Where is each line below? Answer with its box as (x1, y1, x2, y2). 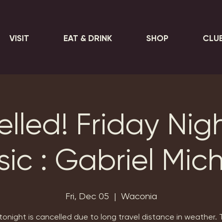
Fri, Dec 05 (65, 191, 109, 201)
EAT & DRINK (63, 33, 112, 43)
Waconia (120, 191, 157, 201)
